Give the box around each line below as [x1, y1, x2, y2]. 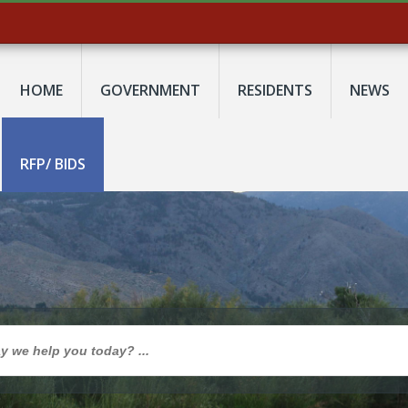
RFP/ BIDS [20, 153, 86, 174]
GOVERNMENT [100, 79, 200, 100]
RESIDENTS [238, 79, 312, 100]
